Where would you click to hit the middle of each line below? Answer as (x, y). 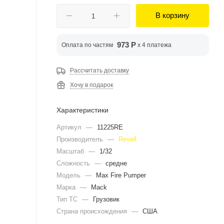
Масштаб (71, 151)
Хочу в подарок (91, 85)
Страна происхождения (93, 211)
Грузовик (106, 199)
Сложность (74, 163)
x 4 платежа (154, 45)
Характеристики (82, 110)
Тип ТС (68, 199)
